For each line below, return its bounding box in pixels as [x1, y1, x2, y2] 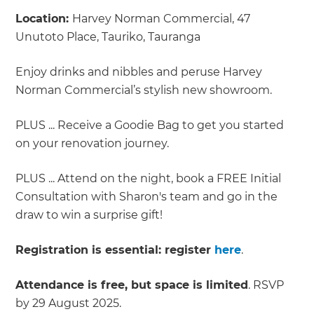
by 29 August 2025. [15, 296, 122, 310]
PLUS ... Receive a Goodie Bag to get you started [15, 118, 285, 132]
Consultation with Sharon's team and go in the [15, 190, 278, 204]
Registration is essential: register [15, 243, 212, 257]
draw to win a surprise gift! [15, 208, 163, 222]
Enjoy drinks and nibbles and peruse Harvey [15, 65, 263, 79]
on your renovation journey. [15, 137, 170, 151]
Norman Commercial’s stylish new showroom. [15, 83, 273, 97]
